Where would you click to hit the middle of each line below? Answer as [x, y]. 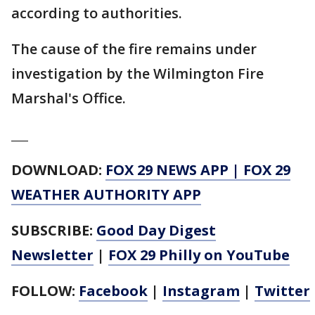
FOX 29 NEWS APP [167, 170]
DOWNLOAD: [58, 170]
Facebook [113, 291]
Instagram [201, 291]
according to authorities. [98, 13]
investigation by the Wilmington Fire [137, 74]
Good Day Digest [156, 231]
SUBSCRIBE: [54, 231]
